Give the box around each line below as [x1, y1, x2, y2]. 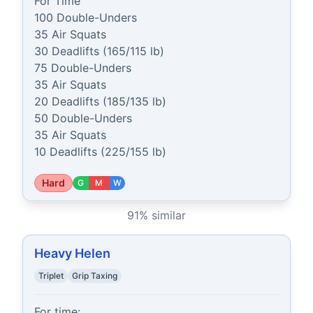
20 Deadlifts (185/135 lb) [34, 94, 166, 108]
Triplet [38, 270, 64, 281]
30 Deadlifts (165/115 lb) [34, 44, 164, 58]
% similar [139, 208, 186, 222]
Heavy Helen [34, 246, 110, 261]
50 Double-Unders [34, 111, 132, 125]
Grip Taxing [72, 270, 117, 281]
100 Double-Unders [34, 10, 137, 24]
